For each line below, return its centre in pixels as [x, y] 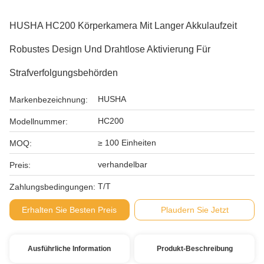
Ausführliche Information [70, 249]
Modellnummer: [39, 121]
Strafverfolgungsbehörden [64, 73]
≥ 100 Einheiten [127, 143]
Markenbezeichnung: [49, 100]
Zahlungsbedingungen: [52, 187]
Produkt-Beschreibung [194, 249]
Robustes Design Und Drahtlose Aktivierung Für [110, 49]
